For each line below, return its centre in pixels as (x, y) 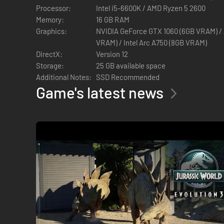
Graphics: (51, 31)
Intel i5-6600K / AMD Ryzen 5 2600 (151, 8)
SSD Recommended (128, 77)
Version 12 (112, 54)
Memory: (50, 19)
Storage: (50, 65)
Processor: (53, 8)
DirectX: (49, 54)
